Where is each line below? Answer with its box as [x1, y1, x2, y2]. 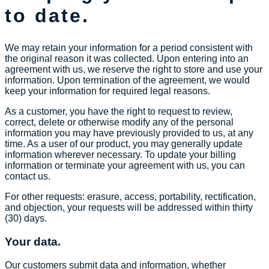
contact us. [5, 171, 50, 182]
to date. [5, 4, 90, 26]
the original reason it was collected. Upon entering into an [5, 53, 249, 64]
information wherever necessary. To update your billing [5, 150, 236, 160]
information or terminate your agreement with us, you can [5, 160, 245, 171]
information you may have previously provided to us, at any [5, 128, 253, 139]
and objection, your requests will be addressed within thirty [5, 202, 253, 213]
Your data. [5, 235, 61, 249]
